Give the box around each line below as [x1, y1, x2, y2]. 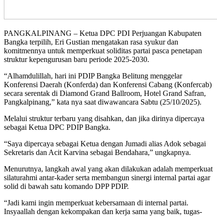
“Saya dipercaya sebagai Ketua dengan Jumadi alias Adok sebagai [4, 139, 206, 148]
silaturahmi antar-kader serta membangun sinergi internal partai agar [4, 173, 210, 182]
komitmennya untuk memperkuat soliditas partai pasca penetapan [4, 46, 202, 55]
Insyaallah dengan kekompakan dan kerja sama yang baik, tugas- [4, 207, 202, 216]
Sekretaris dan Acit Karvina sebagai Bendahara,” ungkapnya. [4, 148, 191, 156]
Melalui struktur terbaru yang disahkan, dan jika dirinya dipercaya [4, 114, 204, 123]
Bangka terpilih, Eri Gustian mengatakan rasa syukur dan [4, 37, 178, 46]
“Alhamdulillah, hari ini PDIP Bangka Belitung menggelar [4, 71, 182, 80]
